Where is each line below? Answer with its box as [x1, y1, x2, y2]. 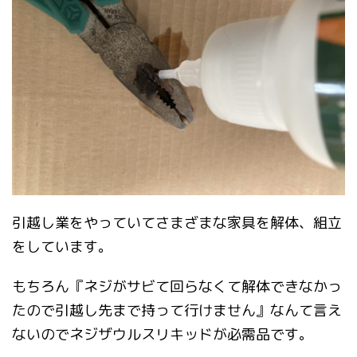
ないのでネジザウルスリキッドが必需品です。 [12, 324, 313, 344]
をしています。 [12, 236, 112, 257]
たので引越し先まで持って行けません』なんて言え [12, 300, 342, 320]
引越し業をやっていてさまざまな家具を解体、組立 [12, 212, 342, 233]
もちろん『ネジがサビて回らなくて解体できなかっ [12, 276, 342, 296]
